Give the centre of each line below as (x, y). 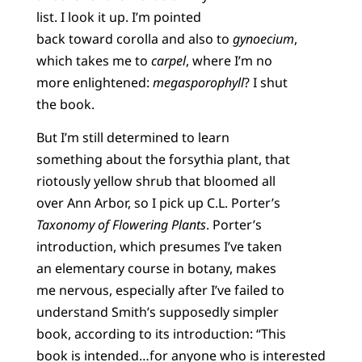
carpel (168, 60)
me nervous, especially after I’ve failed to (160, 290)
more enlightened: (94, 82)
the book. (65, 104)
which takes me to (93, 60)
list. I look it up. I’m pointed (118, 17)
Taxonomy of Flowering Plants (121, 224)
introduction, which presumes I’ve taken (159, 246)
